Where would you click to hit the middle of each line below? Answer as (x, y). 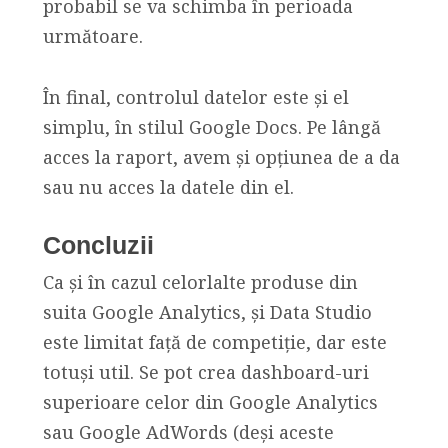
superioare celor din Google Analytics (210, 401)
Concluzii (98, 244)
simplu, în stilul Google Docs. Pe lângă (211, 126)
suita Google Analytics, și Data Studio (207, 311)
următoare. (92, 36)
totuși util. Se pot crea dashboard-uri (205, 371)
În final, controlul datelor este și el (195, 96)
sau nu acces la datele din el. (168, 186)
